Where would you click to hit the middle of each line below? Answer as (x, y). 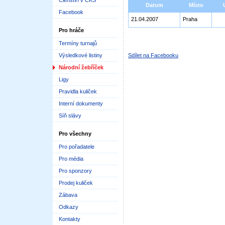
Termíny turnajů (78, 43)
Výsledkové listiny (81, 55)
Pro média (71, 159)
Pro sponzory (75, 171)
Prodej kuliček (76, 183)
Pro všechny (75, 134)
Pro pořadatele (77, 147)
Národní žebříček (81, 67)
